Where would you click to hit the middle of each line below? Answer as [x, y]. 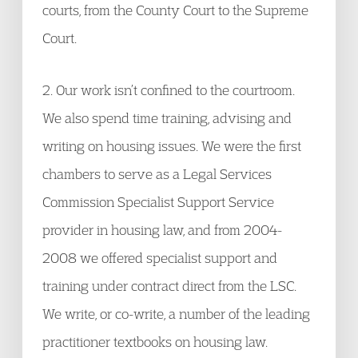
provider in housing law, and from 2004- [162, 230]
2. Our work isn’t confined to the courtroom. [169, 90]
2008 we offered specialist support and [160, 258]
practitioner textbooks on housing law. [155, 342]
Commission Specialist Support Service [158, 202]
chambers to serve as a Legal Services [157, 174]
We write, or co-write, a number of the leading [176, 314]
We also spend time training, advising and [167, 118]
